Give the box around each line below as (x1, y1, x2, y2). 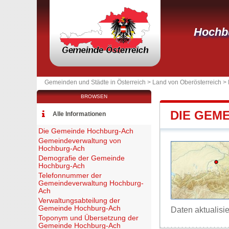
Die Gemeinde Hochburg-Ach (38, 127, 133, 135)
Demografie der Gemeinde (38, 154, 125, 162)
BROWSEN (81, 94, 107, 99)
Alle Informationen (53, 110, 106, 118)
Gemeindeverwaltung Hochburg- (38, 179, 144, 187)
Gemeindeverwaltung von (38, 137, 121, 145)
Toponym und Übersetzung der (38, 214, 139, 222)
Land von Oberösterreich (152, 79, 221, 86)
